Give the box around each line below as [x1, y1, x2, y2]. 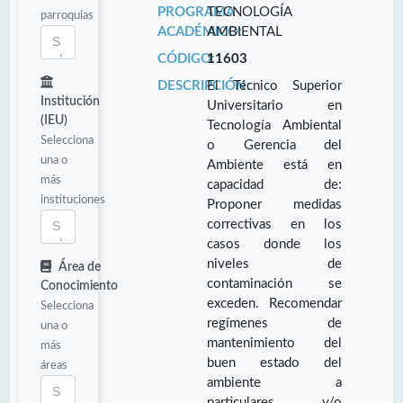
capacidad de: [207, 177, 342, 192]
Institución [40, 94, 100, 108]
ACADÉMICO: [157, 24, 242, 39]
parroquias [40, 8, 94, 22]
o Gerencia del [207, 138, 342, 152]
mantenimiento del [207, 336, 342, 350]
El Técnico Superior [207, 78, 342, 93]
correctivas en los [207, 217, 342, 231]
